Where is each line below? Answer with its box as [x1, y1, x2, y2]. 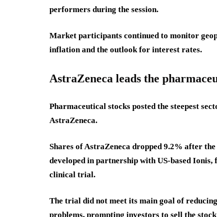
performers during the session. [49, 5, 158, 14]
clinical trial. [49, 170, 95, 179]
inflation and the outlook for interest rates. [49, 45, 202, 54]
